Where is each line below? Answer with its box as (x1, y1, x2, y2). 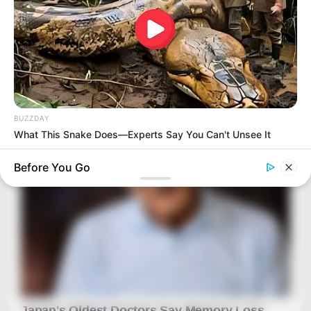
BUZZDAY (14, 114, 49, 123)
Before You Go (14, 160, 90, 174)
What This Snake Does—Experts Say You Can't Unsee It (14, 128, 271, 141)
